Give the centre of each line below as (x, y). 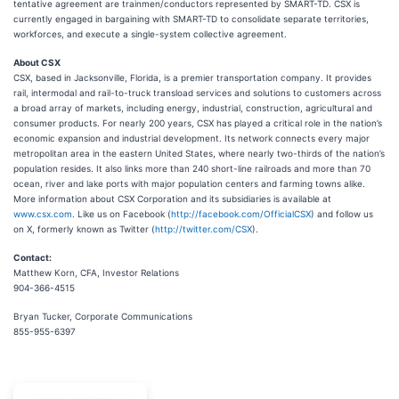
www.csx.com (43, 214)
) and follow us (342, 214)
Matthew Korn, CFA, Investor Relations (96, 273)
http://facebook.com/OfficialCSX (241, 214)
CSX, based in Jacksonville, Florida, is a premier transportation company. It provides (192, 77)
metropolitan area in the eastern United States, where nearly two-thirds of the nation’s (199, 153)
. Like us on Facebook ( (122, 214)
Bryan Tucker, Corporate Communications (103, 316)
